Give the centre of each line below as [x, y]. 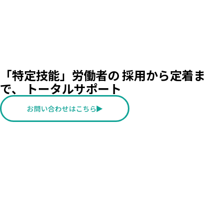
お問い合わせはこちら [62, 109]
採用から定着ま [164, 75]
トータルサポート [74, 89]
